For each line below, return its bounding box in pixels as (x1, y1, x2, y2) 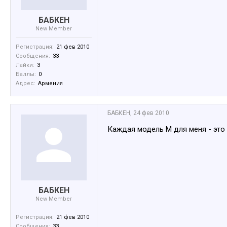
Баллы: (16, 71, 36, 78)
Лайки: (16, 62, 34, 68)
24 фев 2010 (133, 109, 169, 117)
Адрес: (16, 80, 35, 87)
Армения (38, 80, 63, 87)
